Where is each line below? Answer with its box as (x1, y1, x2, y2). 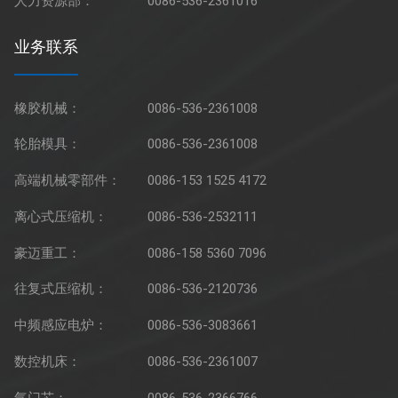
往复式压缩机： (14, 281, 108, 298)
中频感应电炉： (14, 317, 108, 334)
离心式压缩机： (14, 208, 108, 225)
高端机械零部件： (14, 172, 122, 189)
